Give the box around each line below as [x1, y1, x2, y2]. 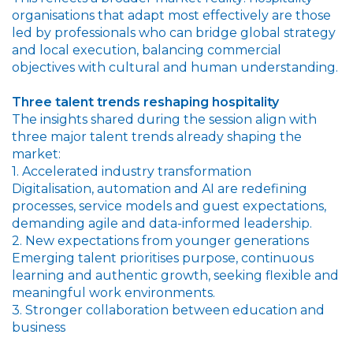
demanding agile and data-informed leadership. [12, 215, 312, 231]
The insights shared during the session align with [12, 111, 317, 127]
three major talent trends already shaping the [12, 128, 302, 144]
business [12, 319, 65, 335]
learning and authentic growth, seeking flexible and [12, 267, 339, 283]
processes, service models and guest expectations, [12, 198, 326, 214]
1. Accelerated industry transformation [12, 163, 251, 179]
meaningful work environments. [12, 284, 215, 300]
